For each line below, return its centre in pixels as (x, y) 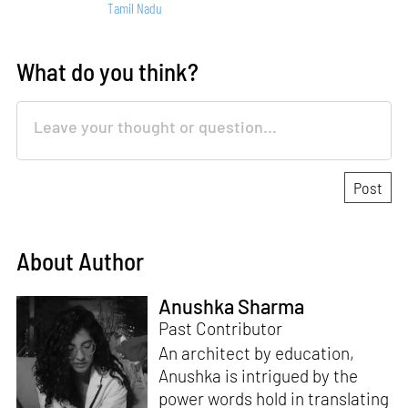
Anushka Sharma (231, 306)
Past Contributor (220, 329)
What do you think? (108, 71)
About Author (81, 260)
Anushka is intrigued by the (258, 376)
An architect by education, (256, 353)
